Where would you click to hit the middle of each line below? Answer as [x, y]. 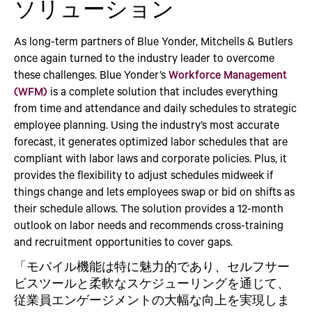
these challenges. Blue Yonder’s [91, 74]
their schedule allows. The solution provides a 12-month [149, 208]
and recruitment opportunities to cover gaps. [123, 241]
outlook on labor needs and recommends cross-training [149, 225]
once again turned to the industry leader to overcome [144, 57]
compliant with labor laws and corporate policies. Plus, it [150, 158]
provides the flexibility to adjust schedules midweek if [143, 174]
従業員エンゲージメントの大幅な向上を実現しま [152, 300]
